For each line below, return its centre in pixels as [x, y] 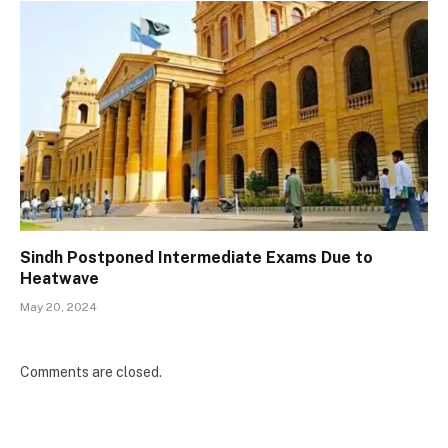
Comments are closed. [91, 371]
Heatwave [59, 278]
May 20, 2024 [58, 306]
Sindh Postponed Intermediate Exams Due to [196, 257]
